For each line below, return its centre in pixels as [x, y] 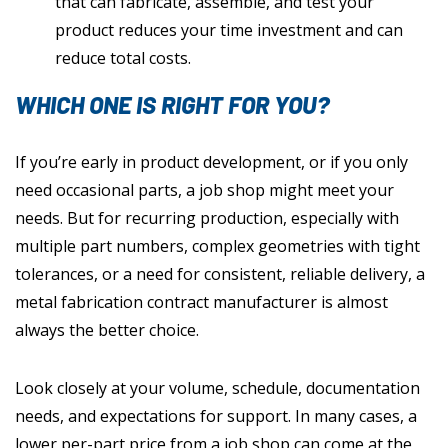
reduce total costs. [123, 58]
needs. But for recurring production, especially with [207, 218]
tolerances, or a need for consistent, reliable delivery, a [220, 274]
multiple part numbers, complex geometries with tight [217, 246]
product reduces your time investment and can [229, 30]
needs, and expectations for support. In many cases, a [216, 416]
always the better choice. [107, 330]
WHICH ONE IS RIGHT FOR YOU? [172, 105]
